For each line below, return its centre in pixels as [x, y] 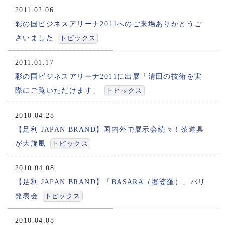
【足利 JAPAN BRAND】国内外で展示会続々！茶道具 [110, 130]
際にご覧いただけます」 [58, 91]
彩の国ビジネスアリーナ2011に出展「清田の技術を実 [109, 77]
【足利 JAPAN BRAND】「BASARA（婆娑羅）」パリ [110, 182]
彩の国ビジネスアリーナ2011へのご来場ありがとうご [109, 24]
